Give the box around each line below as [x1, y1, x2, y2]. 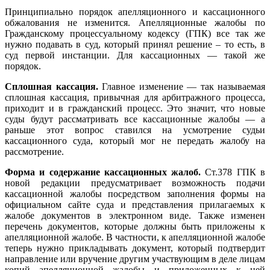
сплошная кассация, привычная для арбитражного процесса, [5, 92, 265, 102]
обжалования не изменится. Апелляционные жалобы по [5, 17, 265, 28]
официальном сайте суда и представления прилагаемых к [5, 199, 265, 210]
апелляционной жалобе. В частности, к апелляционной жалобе [5, 231, 265, 242]
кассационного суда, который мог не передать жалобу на [5, 135, 265, 146]
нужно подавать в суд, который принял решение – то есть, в [5, 39, 265, 49]
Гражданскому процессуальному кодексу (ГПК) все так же [5, 28, 265, 39]
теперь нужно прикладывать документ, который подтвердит [5, 242, 265, 253]
